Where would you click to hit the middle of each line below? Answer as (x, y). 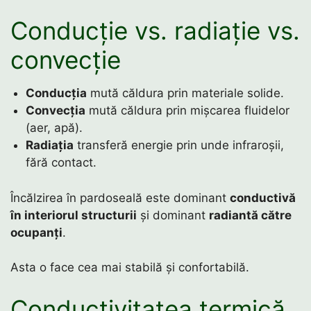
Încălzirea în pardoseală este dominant (120, 197)
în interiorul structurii (74, 215)
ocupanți (36, 232)
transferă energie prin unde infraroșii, (179, 145)
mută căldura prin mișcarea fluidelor (188, 111)
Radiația (50, 145)
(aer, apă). (54, 128)
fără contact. (61, 163)
